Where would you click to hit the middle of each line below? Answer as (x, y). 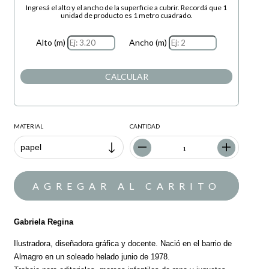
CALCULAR (126, 76)
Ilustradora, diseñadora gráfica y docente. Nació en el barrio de (123, 244)
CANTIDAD (144, 126)
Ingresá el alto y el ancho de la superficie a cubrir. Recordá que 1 (127, 7)
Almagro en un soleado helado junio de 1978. (93, 257)
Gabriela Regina (44, 222)
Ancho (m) (148, 43)
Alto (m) (51, 43)
